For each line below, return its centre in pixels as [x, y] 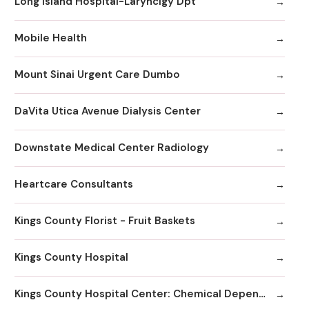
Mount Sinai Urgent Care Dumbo [97, 75]
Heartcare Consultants [74, 185]
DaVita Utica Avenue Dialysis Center [108, 111]
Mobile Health [51, 38]
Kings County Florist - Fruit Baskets [105, 221]
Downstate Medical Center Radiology [112, 148]
